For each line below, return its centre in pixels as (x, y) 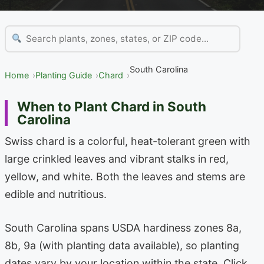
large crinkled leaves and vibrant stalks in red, (117, 159)
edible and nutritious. (56, 194)
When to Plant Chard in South (112, 106)
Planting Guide (64, 75)
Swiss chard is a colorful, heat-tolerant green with (128, 141)
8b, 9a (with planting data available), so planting (122, 245)
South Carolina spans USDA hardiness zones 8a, (123, 227)
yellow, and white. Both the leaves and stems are (125, 177)
